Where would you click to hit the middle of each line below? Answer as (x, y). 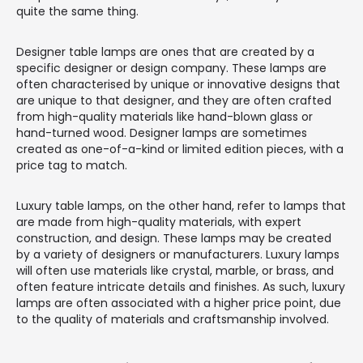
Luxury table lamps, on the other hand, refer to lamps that (181, 206)
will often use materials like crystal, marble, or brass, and (175, 271)
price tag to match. (72, 166)
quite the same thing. (77, 12)
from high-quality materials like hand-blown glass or (164, 117)
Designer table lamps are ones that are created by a (165, 52)
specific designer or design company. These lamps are (171, 68)
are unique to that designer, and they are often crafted (174, 101)
